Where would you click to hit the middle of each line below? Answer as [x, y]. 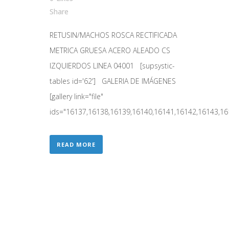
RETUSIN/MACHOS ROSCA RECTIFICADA [113, 35]
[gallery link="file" [76, 97]
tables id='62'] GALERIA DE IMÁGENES [113, 81]
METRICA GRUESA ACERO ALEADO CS [110, 51]
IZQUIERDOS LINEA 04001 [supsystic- [112, 66]
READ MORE [76, 145]
